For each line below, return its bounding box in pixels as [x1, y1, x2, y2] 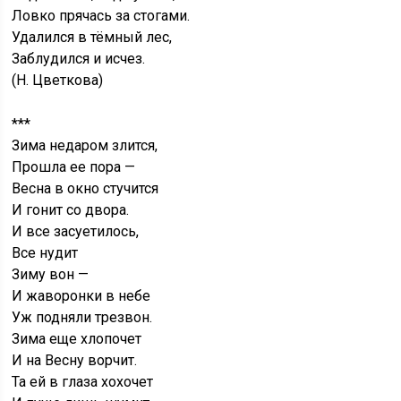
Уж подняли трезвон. [12, 309, 153, 327]
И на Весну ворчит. [12, 352, 138, 370]
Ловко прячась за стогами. [12, 7, 191, 25]
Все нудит [12, 244, 79, 262]
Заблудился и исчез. [12, 50, 146, 68]
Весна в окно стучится [12, 180, 159, 198]
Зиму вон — [12, 266, 90, 284]
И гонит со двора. [12, 201, 130, 219]
